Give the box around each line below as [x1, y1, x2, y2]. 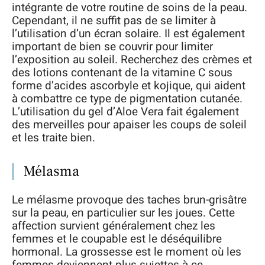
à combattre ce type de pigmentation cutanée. [12, 91, 243, 107]
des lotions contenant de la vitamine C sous [12, 64, 232, 81]
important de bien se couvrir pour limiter [12, 38, 213, 55]
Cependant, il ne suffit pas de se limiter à [12, 12, 216, 29]
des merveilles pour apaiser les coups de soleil [12, 117, 247, 133]
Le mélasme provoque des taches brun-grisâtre [12, 191, 247, 208]
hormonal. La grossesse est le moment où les [12, 243, 241, 260]
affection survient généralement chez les [12, 217, 215, 234]
